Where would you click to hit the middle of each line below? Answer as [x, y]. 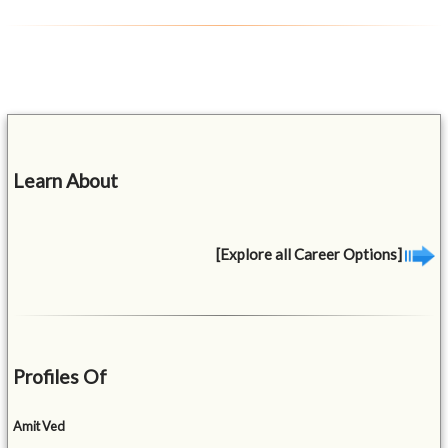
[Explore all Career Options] [310, 253]
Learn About [66, 180]
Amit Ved [39, 426]
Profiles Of [60, 377]
